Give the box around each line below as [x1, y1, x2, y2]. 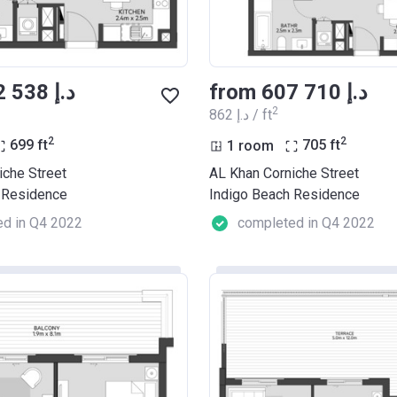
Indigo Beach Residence [209, 186, 360, 204]
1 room [227, 136, 274, 154]
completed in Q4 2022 [237, 214, 375, 232]
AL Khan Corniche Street [209, 165, 359, 183]
